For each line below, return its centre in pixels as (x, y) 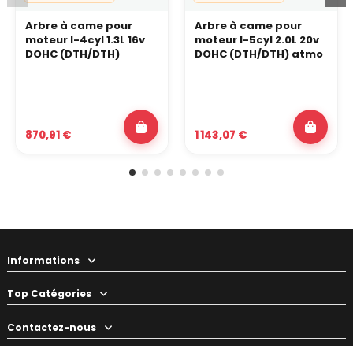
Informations (43, 260)
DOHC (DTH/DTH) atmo (259, 54)
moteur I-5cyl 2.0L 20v (257, 39)
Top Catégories (49, 294)
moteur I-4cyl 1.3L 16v (85, 39)
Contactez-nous (52, 328)
